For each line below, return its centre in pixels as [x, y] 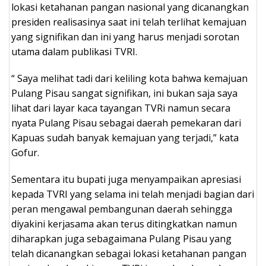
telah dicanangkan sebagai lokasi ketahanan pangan [129, 253]
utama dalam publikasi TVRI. [74, 51]
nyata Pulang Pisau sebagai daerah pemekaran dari [126, 123]
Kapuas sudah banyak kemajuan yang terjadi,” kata [125, 137]
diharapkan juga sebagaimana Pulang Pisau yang [121, 238]
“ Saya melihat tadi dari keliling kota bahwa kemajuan [129, 78]
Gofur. [25, 152]
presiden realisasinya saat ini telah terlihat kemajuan [129, 22]
